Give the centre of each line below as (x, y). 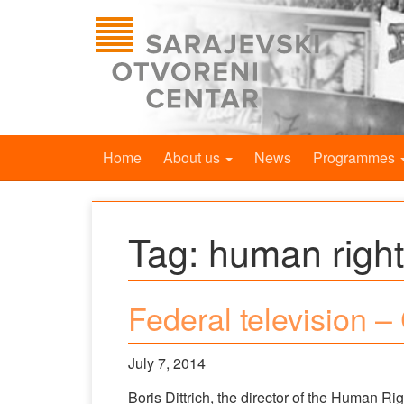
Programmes (356, 157)
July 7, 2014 (167, 363)
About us (193, 157)
